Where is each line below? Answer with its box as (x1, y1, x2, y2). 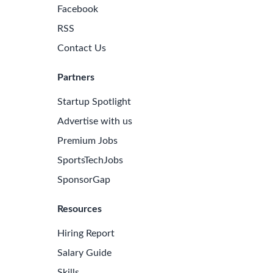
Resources (57, 204, 102, 214)
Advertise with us (57, 116, 132, 126)
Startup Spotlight (57, 97, 131, 107)
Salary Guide (57, 248, 112, 258)
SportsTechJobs (57, 155, 123, 165)
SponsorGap (57, 175, 110, 185)
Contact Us (57, 43, 106, 53)
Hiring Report (57, 229, 115, 238)
